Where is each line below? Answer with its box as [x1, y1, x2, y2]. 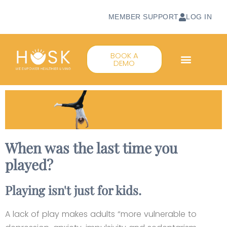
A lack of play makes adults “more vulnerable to [5, 208, 197, 220]
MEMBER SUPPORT [108, 13, 179, 21]
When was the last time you [5, 138, 177, 157]
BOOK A [110, 50, 138, 61]
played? [5, 155, 53, 174]
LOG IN [186, 13, 212, 21]
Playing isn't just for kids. [5, 181, 141, 198]
